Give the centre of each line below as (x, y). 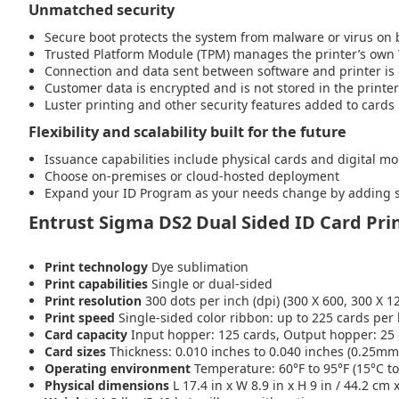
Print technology (96, 267)
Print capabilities (96, 284)
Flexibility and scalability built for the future (187, 132)
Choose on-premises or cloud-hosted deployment (192, 176)
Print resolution (93, 301)
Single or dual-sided (210, 284)
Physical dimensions (107, 385)
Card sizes (75, 351)
